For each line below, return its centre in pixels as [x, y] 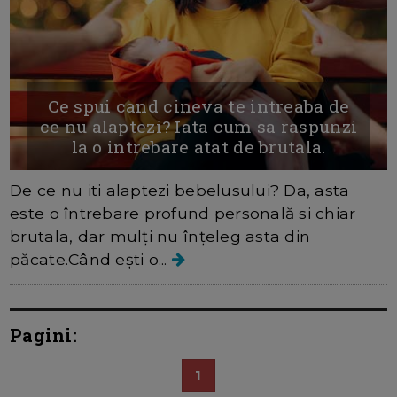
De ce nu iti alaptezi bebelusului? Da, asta [180, 190]
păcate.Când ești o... [91, 259]
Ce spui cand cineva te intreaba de [198, 105]
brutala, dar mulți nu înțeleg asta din [160, 236]
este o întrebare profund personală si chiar [183, 213]
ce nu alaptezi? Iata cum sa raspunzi [198, 126]
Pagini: [43, 335]
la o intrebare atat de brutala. [198, 146]
